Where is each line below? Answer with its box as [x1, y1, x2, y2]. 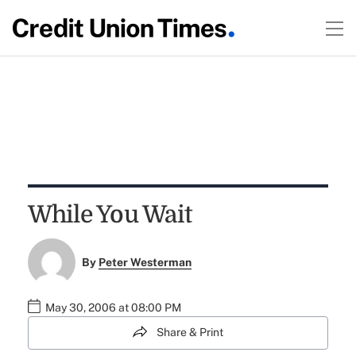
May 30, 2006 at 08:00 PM [44, 301, 181, 315]
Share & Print [157, 326, 223, 339]
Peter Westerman [99, 256, 192, 269]
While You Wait [27, 201, 192, 228]
